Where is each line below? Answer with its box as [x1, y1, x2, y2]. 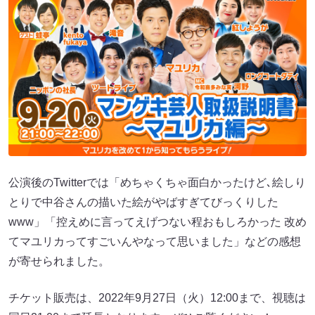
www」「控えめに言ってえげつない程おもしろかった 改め [8, 215, 307, 228]
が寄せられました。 [8, 255, 110, 267]
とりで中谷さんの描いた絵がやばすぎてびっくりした [8, 195, 278, 208]
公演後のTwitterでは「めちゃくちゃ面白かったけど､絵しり [8, 176, 306, 188]
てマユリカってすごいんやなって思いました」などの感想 [8, 235, 301, 247]
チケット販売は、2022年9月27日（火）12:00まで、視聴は [8, 291, 306, 304]
